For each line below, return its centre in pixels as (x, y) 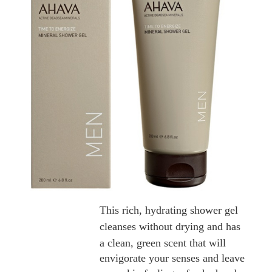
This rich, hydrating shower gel (169, 210)
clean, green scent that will (167, 243)
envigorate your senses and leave (172, 258)
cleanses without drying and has (170, 226)
